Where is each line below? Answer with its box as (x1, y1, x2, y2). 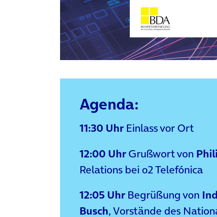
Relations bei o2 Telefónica (79, 162, 203, 177)
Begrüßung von (125, 187, 202, 202)
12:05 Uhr (79, 187, 125, 202)
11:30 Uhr (79, 121, 126, 136)
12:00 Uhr (79, 146, 126, 161)
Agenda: (79, 93, 139, 115)
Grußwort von (126, 146, 196, 161)
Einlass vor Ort (126, 121, 194, 136)
